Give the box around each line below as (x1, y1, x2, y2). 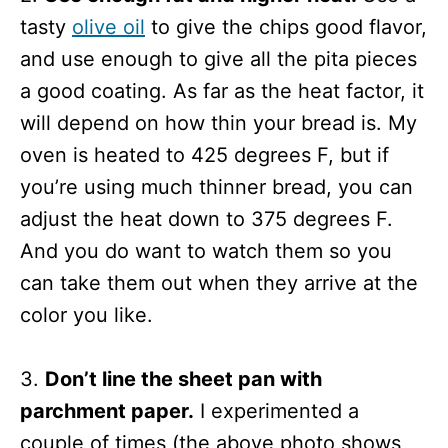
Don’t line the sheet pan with (45, 366, 322, 391)
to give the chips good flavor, (145, 14, 427, 39)
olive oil (72, 14, 145, 39)
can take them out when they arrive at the (20, 270, 418, 295)
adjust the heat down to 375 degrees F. (20, 206, 393, 231)
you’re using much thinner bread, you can (20, 174, 413, 199)
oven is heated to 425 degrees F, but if (20, 142, 389, 167)
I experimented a (194, 398, 359, 423)
